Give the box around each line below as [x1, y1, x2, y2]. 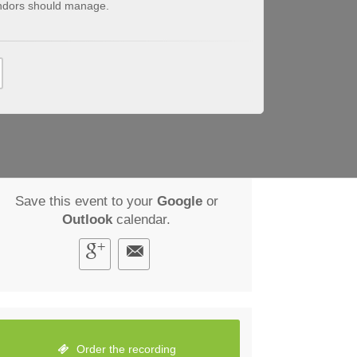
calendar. [112, 211, 171, 227]
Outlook [62, 211, 112, 227]
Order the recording [73, 342, 176, 355]
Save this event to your [14, 193, 157, 209]
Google [156, 193, 202, 209]
